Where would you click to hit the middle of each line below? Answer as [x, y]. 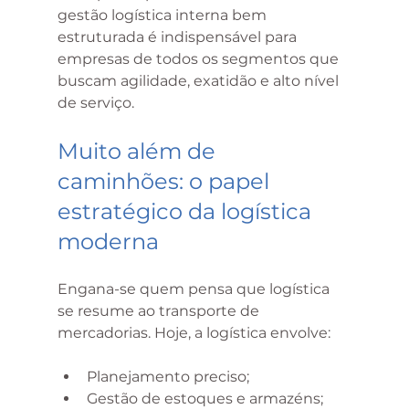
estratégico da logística [187, 212]
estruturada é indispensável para [178, 37]
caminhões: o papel [166, 182]
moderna [108, 242]
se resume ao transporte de [160, 311]
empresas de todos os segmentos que [199, 59]
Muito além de [139, 152]
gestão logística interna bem [163, 16]
